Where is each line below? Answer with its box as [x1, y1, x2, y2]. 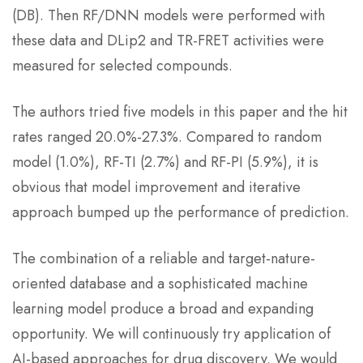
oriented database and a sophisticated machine [12, 273, 308, 294]
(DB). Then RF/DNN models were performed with [12, 5, 325, 26]
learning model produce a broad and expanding [12, 298, 314, 319]
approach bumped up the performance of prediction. [12, 202, 349, 223]
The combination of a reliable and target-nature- [12, 248, 315, 269]
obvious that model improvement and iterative [12, 177, 301, 198]
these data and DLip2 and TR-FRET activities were [12, 30, 324, 51]
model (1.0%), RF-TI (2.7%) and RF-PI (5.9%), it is [12, 152, 318, 173]
